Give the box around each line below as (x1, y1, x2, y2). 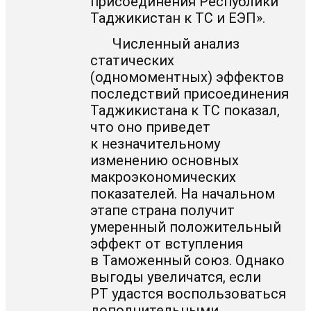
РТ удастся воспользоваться (90, 285, 287, 302)
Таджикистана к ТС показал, (90, 101, 280, 119)
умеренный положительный (90, 218, 282, 235)
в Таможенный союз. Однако (90, 251, 285, 269)
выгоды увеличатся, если (90, 268, 262, 285)
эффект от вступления (90, 235, 244, 252)
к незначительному (90, 135, 221, 152)
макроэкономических (90, 168, 237, 185)
